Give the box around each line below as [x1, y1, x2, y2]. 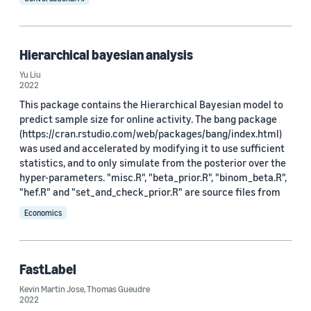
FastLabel [19, 261, 76, 277]
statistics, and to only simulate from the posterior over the [19, 156, 286, 169]
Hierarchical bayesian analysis [19, 47, 193, 62]
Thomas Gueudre [87, 283, 150, 294]
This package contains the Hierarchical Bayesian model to [19, 98, 283, 110]
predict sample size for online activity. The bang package [19, 112, 277, 125]
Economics [24, 208, 62, 218]
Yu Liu [19, 69, 41, 80]
